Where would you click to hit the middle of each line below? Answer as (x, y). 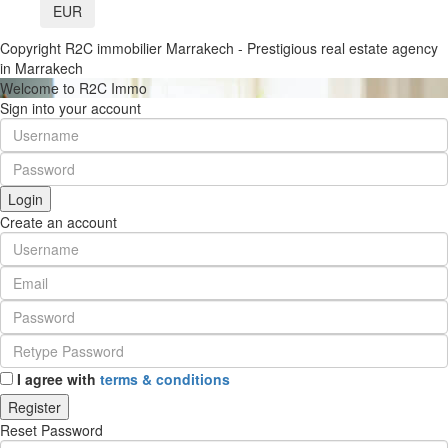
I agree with (58, 378)
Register (34, 406)
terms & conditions (165, 378)
